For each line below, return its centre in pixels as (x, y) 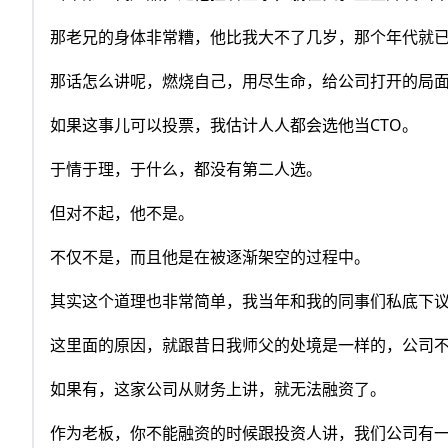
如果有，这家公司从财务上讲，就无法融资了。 (218, 389)
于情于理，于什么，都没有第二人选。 (186, 169)
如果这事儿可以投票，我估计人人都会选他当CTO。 (234, 125)
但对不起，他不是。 (122, 213)
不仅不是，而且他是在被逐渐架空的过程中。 (210, 257)
